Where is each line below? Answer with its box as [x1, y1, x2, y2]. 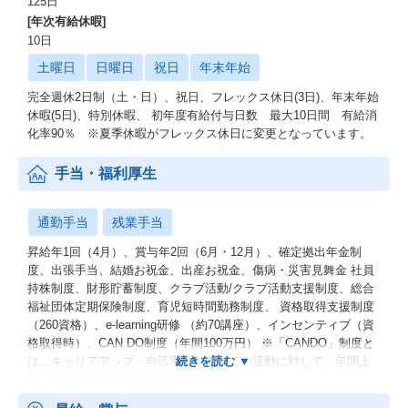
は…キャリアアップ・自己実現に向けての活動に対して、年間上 [27, 354, 371, 368]
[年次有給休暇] [27, 15, 106, 28]
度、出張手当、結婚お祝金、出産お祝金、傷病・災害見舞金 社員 [27, 263, 374, 277]
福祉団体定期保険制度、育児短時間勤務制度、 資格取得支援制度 [27, 300, 374, 313]
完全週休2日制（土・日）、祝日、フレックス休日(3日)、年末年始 [27, 90, 379, 104]
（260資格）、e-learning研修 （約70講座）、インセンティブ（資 [27, 318, 374, 331]
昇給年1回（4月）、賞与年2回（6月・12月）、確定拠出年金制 [27, 245, 362, 259]
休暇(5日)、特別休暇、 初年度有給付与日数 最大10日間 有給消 [27, 108, 377, 122]
